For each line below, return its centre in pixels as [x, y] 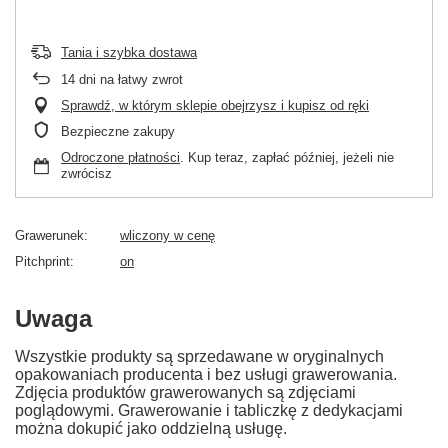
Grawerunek [49, 236]
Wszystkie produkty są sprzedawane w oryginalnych [199, 357]
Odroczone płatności [120, 158]
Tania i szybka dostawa [129, 53]
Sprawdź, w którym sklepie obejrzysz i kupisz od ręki [215, 106]
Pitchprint [42, 262]
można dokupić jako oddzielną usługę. [151, 429]
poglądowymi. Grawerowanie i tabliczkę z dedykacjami [209, 411]
